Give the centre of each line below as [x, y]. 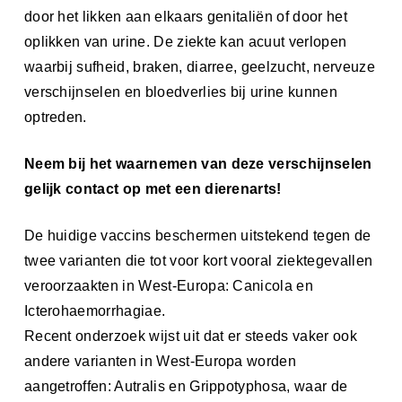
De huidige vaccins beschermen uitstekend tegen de [197, 235]
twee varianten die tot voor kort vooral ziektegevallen [198, 260]
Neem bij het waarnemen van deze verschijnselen [198, 163]
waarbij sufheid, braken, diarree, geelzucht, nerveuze [199, 66]
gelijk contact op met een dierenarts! [153, 188]
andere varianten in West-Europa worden [160, 361]
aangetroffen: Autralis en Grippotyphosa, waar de [186, 386]
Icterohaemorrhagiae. [95, 310]
